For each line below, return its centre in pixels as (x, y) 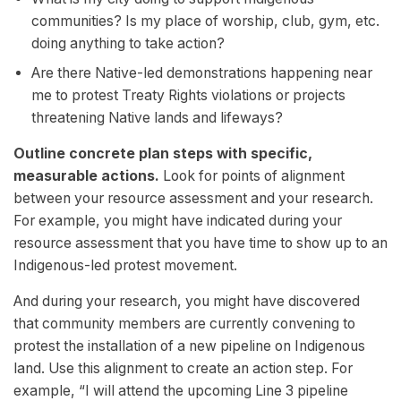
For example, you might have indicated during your (178, 221)
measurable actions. (86, 176)
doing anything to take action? (128, 44)
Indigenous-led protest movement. (125, 266)
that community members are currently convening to (184, 324)
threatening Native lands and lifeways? (157, 118)
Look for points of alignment (252, 176)
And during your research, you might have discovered (187, 302)
